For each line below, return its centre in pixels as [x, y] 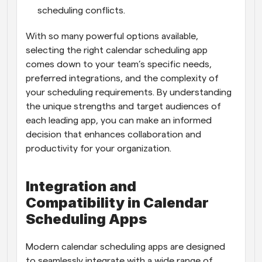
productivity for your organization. [99, 149]
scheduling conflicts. [81, 11]
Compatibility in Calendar [117, 203]
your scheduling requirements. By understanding [129, 92]
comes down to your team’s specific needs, [119, 64]
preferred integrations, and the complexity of [122, 78]
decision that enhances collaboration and [113, 135]
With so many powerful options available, [112, 36]
